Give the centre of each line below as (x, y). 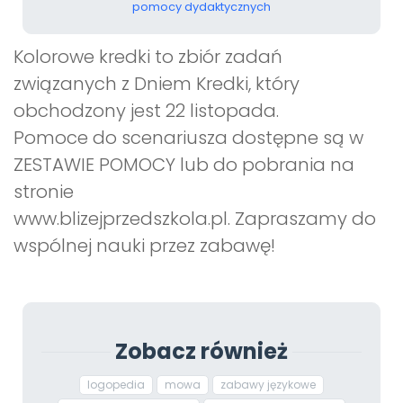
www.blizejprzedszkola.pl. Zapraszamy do (195, 218)
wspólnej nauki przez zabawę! (144, 245)
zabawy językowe (268, 384)
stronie (44, 191)
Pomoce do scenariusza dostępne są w (188, 137)
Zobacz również (201, 351)
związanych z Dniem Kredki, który (157, 83)
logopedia (116, 384)
